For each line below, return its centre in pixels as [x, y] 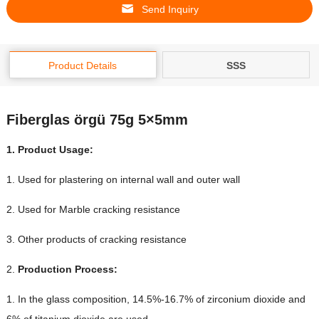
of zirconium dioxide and [250, 299]
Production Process [66, 270]
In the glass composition [72, 299]
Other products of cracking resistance [102, 240]
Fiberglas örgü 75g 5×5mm [97, 120]
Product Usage [53, 150]
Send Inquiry [170, 10]
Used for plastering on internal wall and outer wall [129, 180]
